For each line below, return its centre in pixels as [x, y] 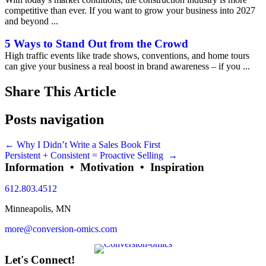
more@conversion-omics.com [61, 229]
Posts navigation [54, 119]
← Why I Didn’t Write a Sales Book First [83, 144]
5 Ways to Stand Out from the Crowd [96, 44]
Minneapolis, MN [38, 208]
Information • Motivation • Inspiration [104, 167]
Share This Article [61, 91]
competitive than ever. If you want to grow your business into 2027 [130, 10]
